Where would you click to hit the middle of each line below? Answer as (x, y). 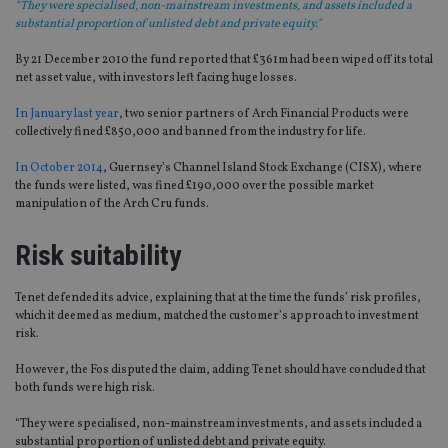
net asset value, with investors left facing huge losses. (156, 78)
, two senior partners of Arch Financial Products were (264, 114)
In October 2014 (59, 168)
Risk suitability (98, 256)
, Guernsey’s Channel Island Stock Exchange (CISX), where (262, 168)
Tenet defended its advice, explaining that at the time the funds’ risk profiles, (218, 298)
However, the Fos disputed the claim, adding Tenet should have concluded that (220, 370)
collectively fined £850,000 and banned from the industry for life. (190, 132)
